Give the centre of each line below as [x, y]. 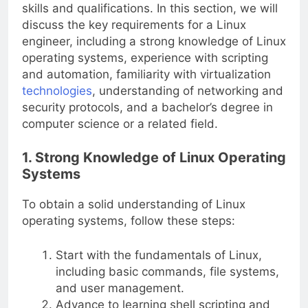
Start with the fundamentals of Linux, [158, 255]
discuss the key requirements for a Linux [134, 24]
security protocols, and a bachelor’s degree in [147, 107]
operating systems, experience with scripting [145, 57]
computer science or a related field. [120, 123]
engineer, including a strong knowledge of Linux [154, 41]
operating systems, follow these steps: [129, 221]
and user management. [120, 288]
